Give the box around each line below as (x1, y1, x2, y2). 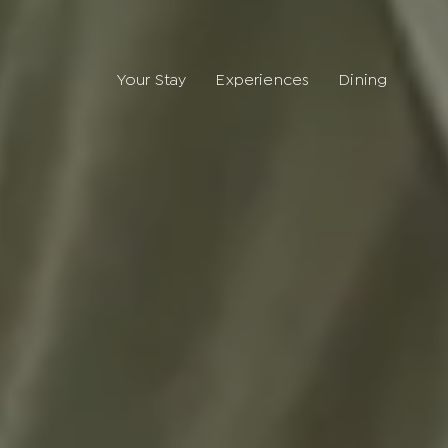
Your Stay (117, 67, 187, 87)
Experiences (216, 67, 310, 87)
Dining (339, 67, 388, 87)
